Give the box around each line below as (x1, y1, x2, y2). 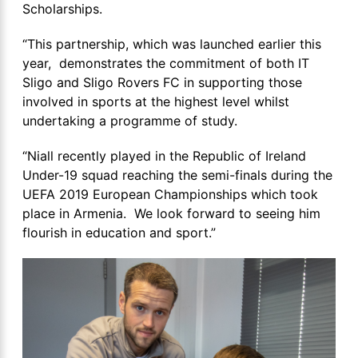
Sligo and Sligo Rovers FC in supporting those (22, 74, 302, 90)
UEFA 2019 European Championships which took (22, 185, 318, 202)
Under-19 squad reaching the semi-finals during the (22, 166, 332, 183)
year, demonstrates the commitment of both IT (22, 54, 309, 71)
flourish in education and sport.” (22, 224, 216, 241)
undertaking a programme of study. (22, 112, 241, 129)
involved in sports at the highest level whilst (22, 93, 289, 109)
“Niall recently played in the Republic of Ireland (22, 147, 306, 164)
